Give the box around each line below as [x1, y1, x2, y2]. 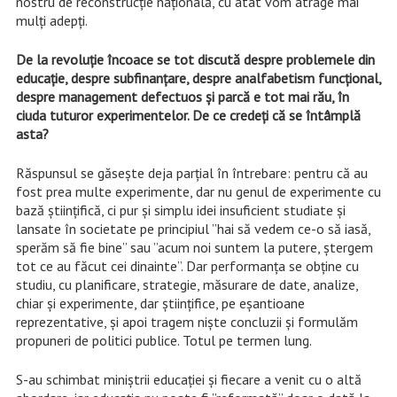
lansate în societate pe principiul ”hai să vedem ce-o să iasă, [15, 220, 370, 238]
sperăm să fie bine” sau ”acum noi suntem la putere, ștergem [15, 238, 373, 257]
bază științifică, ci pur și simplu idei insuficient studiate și [15, 201, 346, 220]
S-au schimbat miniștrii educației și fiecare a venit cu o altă [15, 370, 362, 389]
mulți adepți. [15, 12, 88, 30]
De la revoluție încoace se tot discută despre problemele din [15, 51, 375, 69]
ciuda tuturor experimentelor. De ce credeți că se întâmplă [15, 106, 361, 125]
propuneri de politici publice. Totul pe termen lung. [15, 331, 312, 350]
